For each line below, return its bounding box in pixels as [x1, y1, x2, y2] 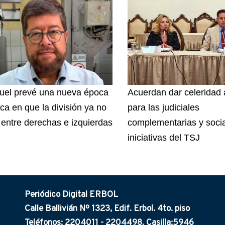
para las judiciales [128, 102, 199, 113]
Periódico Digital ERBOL [25, 189, 118, 200]
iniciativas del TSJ [128, 132, 200, 143]
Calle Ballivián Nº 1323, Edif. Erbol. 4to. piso [25, 203, 190, 214]
